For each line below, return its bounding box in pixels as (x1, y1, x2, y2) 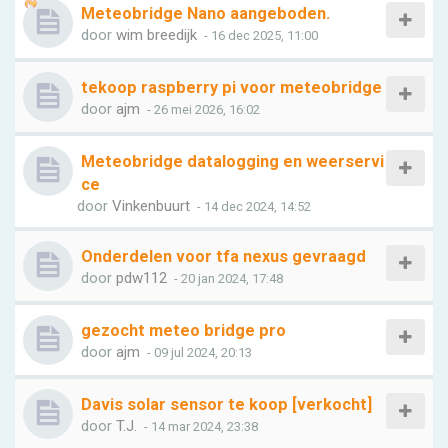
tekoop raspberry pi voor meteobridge (81, 78, 382, 97)
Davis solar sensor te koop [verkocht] (81, 395, 372, 414)
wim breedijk (116, 26, 197, 44)
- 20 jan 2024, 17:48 (171, 271, 283, 286)
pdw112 (116, 269, 167, 287)
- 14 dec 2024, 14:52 (194, 199, 311, 214)
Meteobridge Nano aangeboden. (81, 4, 330, 23)
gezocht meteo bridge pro (81, 321, 286, 340)
